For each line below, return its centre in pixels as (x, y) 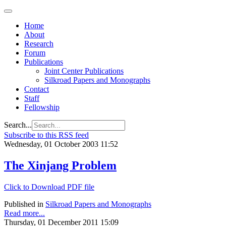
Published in (24, 204)
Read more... (24, 213)
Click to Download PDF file (49, 187)
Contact (37, 89)
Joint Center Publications (84, 71)
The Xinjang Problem (60, 165)
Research (39, 44)
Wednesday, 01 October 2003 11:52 (61, 144)
